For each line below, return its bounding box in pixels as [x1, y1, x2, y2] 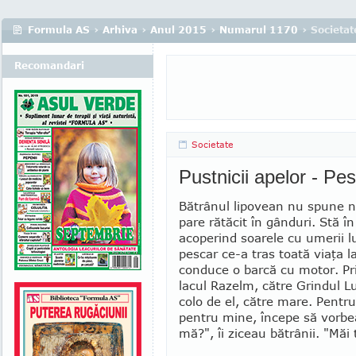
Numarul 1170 [219, 24, 298, 36]
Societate [192, 139, 234, 149]
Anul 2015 [150, 24, 207, 36]
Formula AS [28, 24, 90, 36]
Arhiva [103, 24, 137, 36]
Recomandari [14, 60, 84, 72]
